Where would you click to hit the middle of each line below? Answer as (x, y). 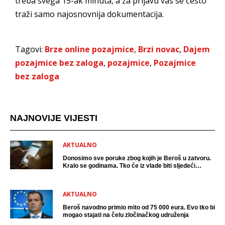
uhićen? (74, 173)
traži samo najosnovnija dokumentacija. (89, 14)
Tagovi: (30, 49)
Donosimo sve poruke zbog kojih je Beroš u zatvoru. (137, 158)
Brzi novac (159, 49)
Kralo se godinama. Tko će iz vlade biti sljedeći (129, 165)
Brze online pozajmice (89, 49)
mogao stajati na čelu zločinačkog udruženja (126, 215)
